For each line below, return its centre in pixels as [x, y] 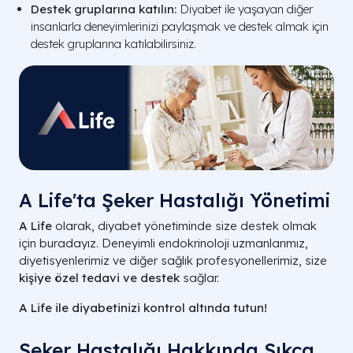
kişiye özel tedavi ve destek [99, 277]
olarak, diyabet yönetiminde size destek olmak [184, 225]
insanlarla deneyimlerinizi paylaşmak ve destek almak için [180, 26]
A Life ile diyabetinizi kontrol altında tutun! [143, 307]
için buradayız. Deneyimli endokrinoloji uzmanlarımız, [163, 243]
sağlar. [199, 277]
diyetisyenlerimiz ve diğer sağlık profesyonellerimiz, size [173, 260]
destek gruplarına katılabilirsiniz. [113, 43]
